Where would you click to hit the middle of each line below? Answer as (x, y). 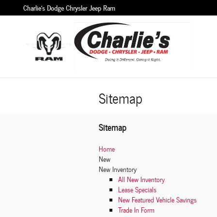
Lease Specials (137, 190)
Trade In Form (136, 210)
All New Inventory (141, 179)
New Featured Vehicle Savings (157, 200)
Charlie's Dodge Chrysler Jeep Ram (69, 8)
